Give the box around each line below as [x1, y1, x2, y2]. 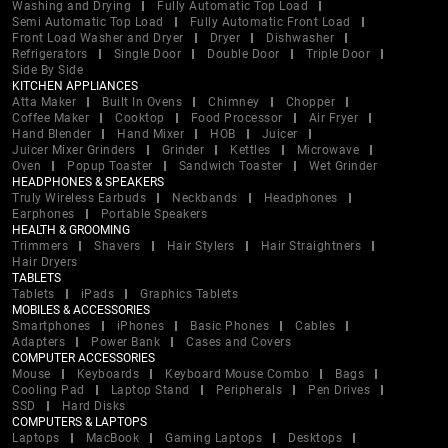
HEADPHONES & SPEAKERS [12, 175, 164, 190]
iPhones [116, 319, 164, 334]
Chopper [285, 95, 335, 110]
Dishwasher [266, 31, 334, 46]
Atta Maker [12, 95, 76, 110]
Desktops [288, 431, 342, 446]
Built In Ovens [102, 95, 182, 110]
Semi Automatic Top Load [12, 15, 164, 30]
